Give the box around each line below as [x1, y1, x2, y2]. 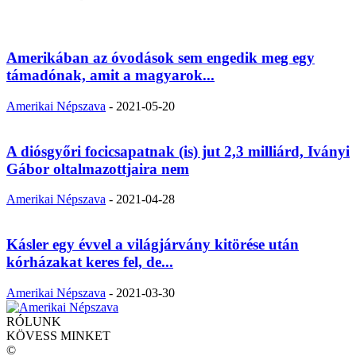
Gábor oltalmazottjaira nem [6, 160, 189, 177]
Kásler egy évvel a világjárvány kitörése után [6, 235, 299, 253]
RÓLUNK [6, 314, 61, 328]
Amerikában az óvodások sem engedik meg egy [6, 49, 315, 67]
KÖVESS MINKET [6, 328, 110, 342]
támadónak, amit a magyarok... [6, 67, 215, 84]
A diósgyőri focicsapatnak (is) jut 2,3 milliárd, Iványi [6, 142, 350, 160]
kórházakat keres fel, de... [6, 253, 173, 270]
